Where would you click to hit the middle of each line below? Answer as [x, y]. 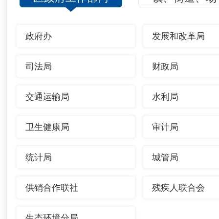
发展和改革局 [178, 36]
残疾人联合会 [178, 188]
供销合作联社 [52, 188]
